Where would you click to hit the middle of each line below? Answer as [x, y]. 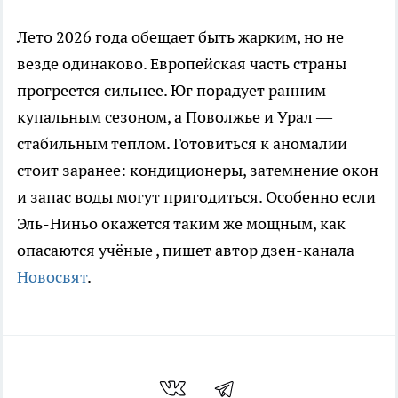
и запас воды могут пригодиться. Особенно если [196, 197]
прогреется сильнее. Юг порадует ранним [171, 91]
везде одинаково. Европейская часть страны [182, 64]
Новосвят [52, 277]
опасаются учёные [86, 251]
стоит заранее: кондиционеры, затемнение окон [198, 171]
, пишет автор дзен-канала [255, 251]
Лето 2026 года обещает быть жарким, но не [180, 37]
